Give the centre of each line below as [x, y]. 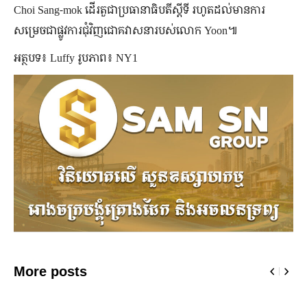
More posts [50, 272]
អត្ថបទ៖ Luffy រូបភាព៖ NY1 [76, 57]
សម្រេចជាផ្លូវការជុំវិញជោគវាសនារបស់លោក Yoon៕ [126, 30]
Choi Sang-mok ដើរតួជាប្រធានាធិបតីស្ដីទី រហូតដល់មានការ [139, 9]
